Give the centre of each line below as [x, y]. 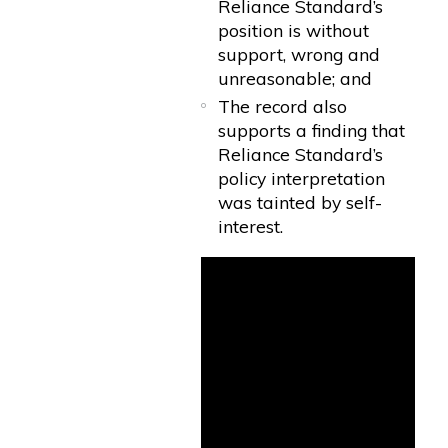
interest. [251, 225]
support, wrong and [299, 54]
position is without [294, 30]
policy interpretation [302, 177]
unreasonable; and [295, 78]
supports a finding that [312, 129]
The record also [283, 105]
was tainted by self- [300, 201]
